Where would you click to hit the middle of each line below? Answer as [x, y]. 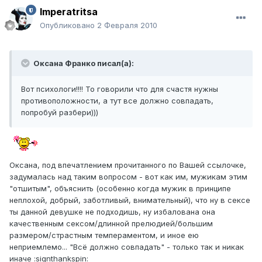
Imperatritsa [69, 12]
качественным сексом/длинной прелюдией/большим [111, 224]
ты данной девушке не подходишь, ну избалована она [112, 212]
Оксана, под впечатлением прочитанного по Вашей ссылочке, [128, 165]
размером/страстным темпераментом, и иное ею [104, 235]
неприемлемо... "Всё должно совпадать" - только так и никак [127, 247]
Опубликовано [68, 25]
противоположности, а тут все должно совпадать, [117, 101]
